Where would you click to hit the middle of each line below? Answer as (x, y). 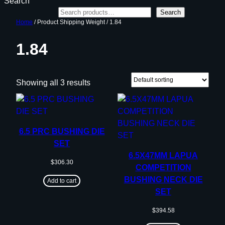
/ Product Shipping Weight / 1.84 (77, 22)
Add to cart (62, 181)
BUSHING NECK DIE (163, 179)
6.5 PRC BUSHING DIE (62, 131)
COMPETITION (163, 167)
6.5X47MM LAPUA (163, 155)
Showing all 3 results (53, 82)
